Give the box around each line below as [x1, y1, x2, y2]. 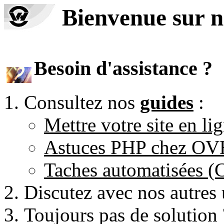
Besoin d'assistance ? [34, 57, 212, 79]
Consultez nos [24, 91, 140, 113]
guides [140, 91, 193, 113]
